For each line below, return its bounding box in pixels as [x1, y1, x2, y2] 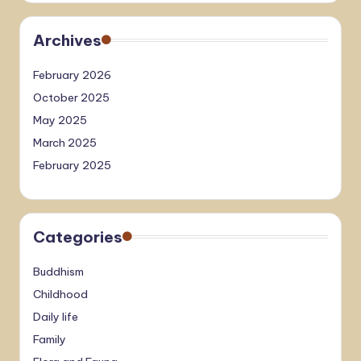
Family [33, 331, 66, 346]
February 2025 [33, 157, 111, 172]
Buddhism [33, 263, 84, 279]
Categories [33, 226, 122, 247]
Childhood [33, 286, 88, 301]
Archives [33, 30, 102, 50]
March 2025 [33, 135, 97, 150]
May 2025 [33, 112, 87, 127]
